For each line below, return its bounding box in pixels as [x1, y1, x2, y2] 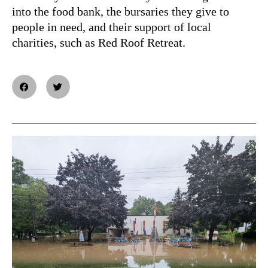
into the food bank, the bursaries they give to [12, 4, 229, 18]
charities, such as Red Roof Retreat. [12, 35, 185, 49]
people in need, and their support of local [12, 20, 211, 33]
